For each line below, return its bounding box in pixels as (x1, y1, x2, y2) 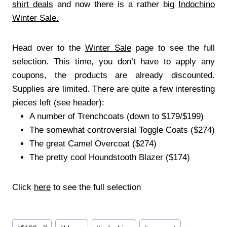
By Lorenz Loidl (12, 196, 76, 206)
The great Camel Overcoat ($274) (29, 138, 157, 148)
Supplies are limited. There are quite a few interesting (12, 84, 215, 94)
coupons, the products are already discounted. (12, 70, 215, 80)
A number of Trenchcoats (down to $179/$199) (29, 111, 204, 121)
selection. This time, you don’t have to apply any (12, 56, 215, 66)
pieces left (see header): (12, 97, 107, 107)
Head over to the (12, 43, 85, 53)
